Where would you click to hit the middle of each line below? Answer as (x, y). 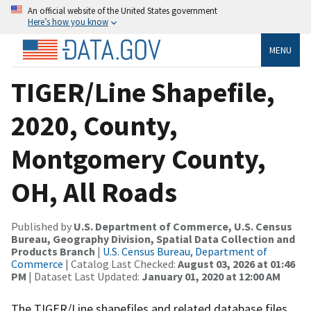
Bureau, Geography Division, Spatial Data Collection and (153, 238)
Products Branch (53, 251)
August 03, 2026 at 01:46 (236, 263)
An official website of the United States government (123, 10)
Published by (42, 226)
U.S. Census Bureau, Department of (185, 251)
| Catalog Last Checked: (120, 263)
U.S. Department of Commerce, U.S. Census (183, 226)
